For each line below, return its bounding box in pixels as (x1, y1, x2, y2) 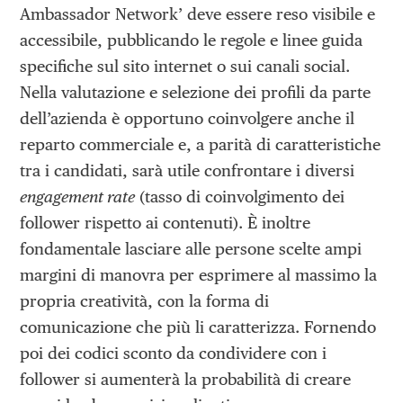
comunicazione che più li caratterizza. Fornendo (20, 318, 377, 337)
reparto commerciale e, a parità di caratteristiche (20, 135, 381, 155)
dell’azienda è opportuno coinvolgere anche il (20, 109, 355, 129)
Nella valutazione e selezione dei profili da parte (20, 83, 372, 103)
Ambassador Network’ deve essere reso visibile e (20, 4, 376, 24)
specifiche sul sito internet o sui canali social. (20, 57, 351, 76)
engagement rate (20, 187, 136, 207)
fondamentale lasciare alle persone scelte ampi (20, 239, 363, 259)
